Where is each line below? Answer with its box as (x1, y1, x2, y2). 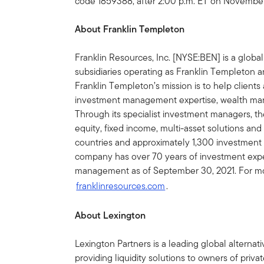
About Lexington (75, 209, 146, 222)
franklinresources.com (76, 179, 166, 193)
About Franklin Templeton (75, 22, 185, 36)
